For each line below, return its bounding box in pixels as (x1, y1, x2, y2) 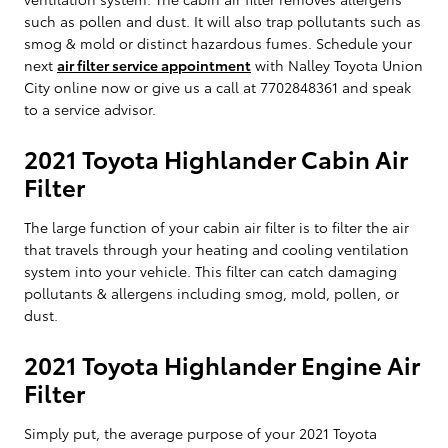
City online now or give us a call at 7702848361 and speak (24, 76, 411, 97)
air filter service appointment (57, 54, 251, 75)
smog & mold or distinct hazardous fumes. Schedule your (24, 32, 412, 53)
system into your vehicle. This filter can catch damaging (24, 260, 397, 281)
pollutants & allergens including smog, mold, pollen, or (24, 282, 399, 303)
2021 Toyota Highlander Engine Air (24, 346, 420, 381)
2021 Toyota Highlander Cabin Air (24, 140, 408, 175)
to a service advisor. (24, 98, 156, 119)
